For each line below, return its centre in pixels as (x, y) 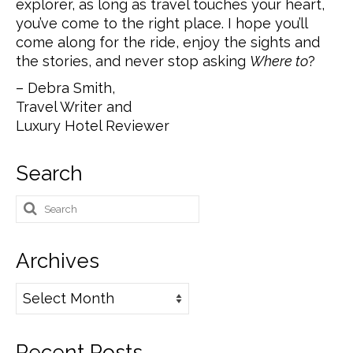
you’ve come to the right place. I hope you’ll (162, 23)
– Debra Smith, (65, 87)
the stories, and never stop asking (133, 61)
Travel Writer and (74, 106)
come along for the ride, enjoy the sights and (168, 42)
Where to (279, 61)
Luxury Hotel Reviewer (93, 125)
